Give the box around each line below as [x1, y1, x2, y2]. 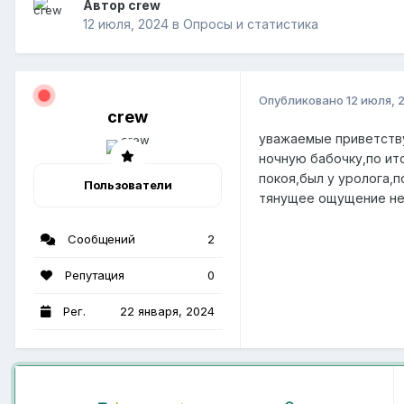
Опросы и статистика [183, 16, 318, 32]
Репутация [61, 267, 124, 282]
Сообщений [64, 231, 135, 246]
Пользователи [83, 177, 172, 192]
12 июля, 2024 [83, 16, 169, 32]
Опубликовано [259, 92, 346, 107]
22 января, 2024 [120, 303, 215, 318]
